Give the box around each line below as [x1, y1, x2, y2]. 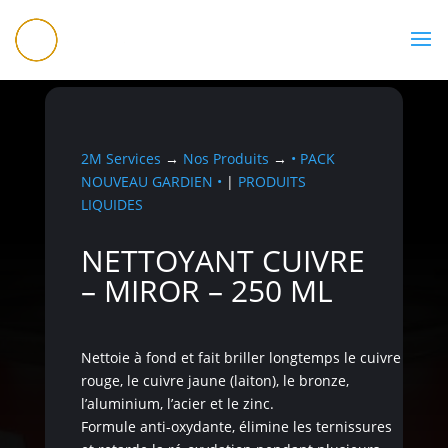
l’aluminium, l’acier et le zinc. [80, 393, 274, 413]
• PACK [290, 148, 335, 168]
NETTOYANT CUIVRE [80, 239, 365, 281]
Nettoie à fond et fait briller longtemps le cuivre [80, 347, 401, 367]
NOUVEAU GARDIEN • [80, 171, 222, 191]
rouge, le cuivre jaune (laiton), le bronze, [80, 370, 349, 390]
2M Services [80, 148, 161, 168]
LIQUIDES [80, 194, 143, 214]
